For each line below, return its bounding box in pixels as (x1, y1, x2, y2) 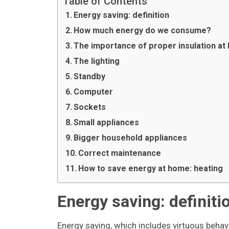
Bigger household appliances (74, 133, 188, 143)
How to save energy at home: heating (78, 164, 223, 173)
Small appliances (74, 118, 140, 127)
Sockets (74, 102, 106, 112)
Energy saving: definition (74, 10, 170, 20)
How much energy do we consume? (74, 26, 212, 35)
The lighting (74, 56, 120, 66)
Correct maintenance (78, 148, 162, 158)
